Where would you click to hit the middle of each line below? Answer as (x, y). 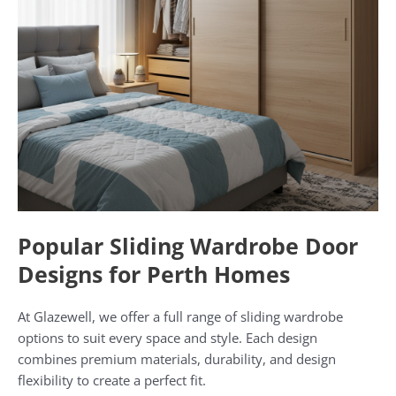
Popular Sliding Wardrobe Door (188, 246)
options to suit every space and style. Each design (168, 338)
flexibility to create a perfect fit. (112, 381)
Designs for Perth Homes (154, 274)
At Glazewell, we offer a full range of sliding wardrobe (180, 317)
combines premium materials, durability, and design (177, 359)
